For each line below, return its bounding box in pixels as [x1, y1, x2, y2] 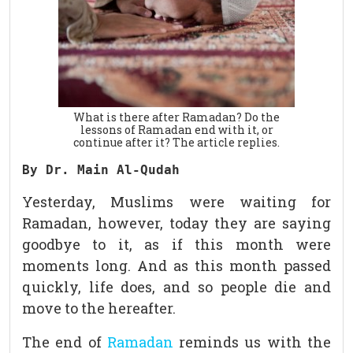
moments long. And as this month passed [22, 256, 331, 276]
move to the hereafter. [22, 299, 176, 318]
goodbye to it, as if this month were [22, 235, 331, 255]
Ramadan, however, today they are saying [22, 214, 331, 233]
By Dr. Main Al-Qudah [22, 162, 180, 178]
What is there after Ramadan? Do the [73, 110, 280, 125]
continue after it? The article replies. [73, 135, 280, 150]
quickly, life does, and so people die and [22, 277, 331, 297]
